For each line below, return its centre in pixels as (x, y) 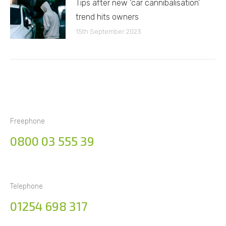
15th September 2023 (108, 31)
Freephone (27, 121)
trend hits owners (107, 17)
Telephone (26, 186)
